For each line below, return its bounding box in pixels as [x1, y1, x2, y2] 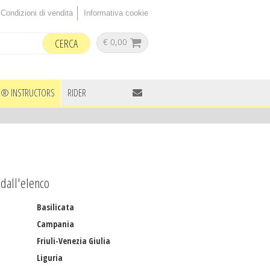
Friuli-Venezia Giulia [37, 235, 110, 246]
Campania [37, 218, 74, 230]
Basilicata [37, 201, 74, 213]
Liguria [37, 252, 63, 263]
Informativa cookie [84, 8, 148, 17]
